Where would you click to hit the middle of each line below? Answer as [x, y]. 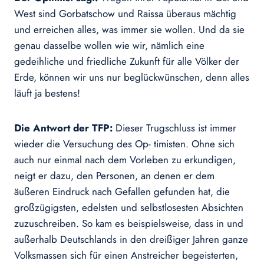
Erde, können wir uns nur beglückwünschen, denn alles [132, 77]
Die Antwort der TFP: [65, 128]
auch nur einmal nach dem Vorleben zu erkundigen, [125, 160]
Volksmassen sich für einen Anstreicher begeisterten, [126, 255]
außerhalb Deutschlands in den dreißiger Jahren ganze [131, 240]
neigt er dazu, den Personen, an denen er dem [114, 176]
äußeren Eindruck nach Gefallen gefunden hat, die [122, 192]
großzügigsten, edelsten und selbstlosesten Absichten [129, 208]
